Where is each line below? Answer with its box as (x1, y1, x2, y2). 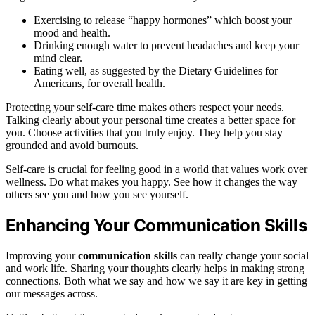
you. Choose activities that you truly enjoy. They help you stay (6, 127, 283, 139)
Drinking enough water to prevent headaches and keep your (34, 39, 299, 52)
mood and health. (34, 27, 110, 39)
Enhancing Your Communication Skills (6, 215, 307, 236)
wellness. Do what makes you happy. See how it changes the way (6, 176, 297, 188)
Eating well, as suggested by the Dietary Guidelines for (34, 65, 278, 77)
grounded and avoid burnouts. (6, 139, 139, 152)
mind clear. (34, 52, 82, 65)
